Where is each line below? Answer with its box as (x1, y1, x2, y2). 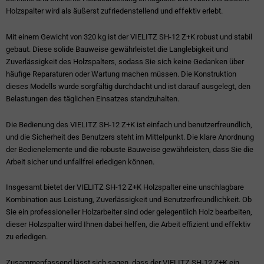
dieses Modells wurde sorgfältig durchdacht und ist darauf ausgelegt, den (6, 81, 250, 91)
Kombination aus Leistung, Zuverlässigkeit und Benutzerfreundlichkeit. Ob (6, 195, 252, 204)
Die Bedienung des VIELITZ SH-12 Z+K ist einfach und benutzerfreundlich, (6, 120, 252, 129)
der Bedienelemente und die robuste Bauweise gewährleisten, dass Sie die (6, 144, 253, 154)
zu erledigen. (6, 232, 48, 242)
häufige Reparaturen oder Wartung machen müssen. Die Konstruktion (6, 69, 236, 78)
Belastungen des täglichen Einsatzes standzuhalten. (6, 94, 179, 103)
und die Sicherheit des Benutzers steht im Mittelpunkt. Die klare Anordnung (6, 132, 254, 141)
